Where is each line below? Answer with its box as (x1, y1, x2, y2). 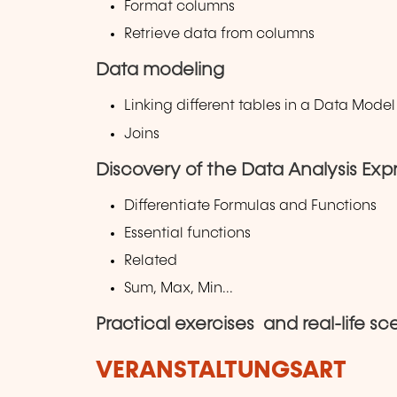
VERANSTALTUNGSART (96, 359, 346, 384)
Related (124, 253, 178, 269)
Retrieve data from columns (124, 27, 315, 43)
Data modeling (96, 61, 224, 80)
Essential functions (124, 225, 252, 241)
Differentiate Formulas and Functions (124, 198, 378, 214)
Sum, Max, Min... (124, 281, 234, 297)
